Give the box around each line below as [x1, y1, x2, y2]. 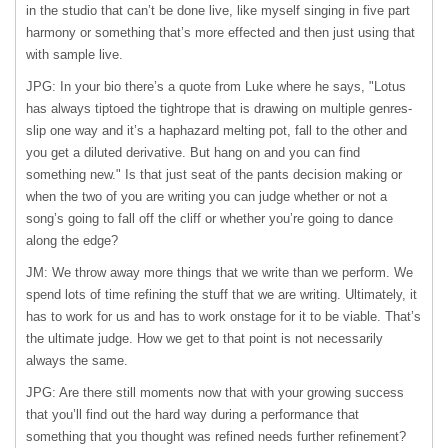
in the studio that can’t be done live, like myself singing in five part [26, 3, 410, 18]
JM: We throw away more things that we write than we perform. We [26, 265, 413, 280]
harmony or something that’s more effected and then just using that [26, 25, 415, 40]
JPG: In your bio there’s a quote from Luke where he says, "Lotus [26, 79, 406, 94]
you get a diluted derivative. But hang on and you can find [26, 145, 360, 160]
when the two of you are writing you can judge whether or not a [26, 189, 387, 204]
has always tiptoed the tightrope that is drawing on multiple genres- [26, 101, 412, 116]
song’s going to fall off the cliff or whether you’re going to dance [26, 211, 393, 226]
